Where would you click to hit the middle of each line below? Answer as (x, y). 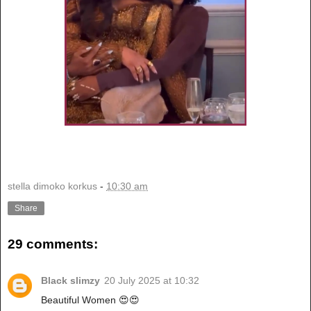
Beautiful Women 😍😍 (90, 300)
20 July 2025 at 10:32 (152, 280)
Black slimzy (70, 280)
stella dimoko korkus (52, 186)
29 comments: (53, 244)
